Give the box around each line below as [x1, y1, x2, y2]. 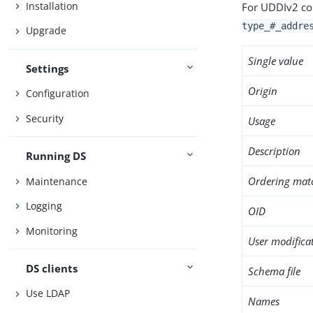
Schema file [248, 264, 301, 278]
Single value [248, 54, 304, 68]
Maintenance [26, 174, 88, 188]
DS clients [26, 261, 78, 275]
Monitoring [26, 224, 78, 238]
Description [248, 144, 301, 158]
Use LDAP [26, 286, 71, 300]
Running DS [26, 149, 87, 163]
